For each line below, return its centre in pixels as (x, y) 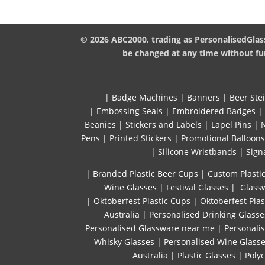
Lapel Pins (231, 125)
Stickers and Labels (164, 125)
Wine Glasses (130, 188)
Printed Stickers (140, 138)
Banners (203, 98)
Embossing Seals (130, 111)
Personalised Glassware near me (150, 228)
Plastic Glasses (206, 256)
